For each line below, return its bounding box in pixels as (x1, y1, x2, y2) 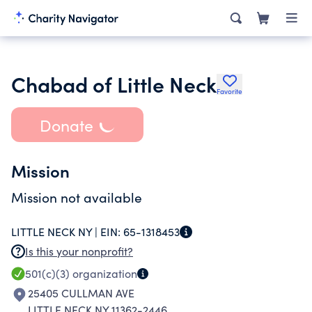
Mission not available (11, 188, 142, 206)
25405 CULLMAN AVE (28, 286, 134, 300)
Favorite (217, 86, 242, 96)
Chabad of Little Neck (11, 69, 217, 98)
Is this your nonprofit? (25, 244, 133, 258)
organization (70, 266, 137, 281)
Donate (39, 114, 93, 136)
